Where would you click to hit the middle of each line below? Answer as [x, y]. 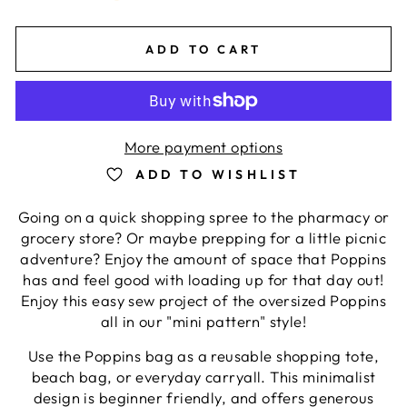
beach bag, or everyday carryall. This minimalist [203, 377]
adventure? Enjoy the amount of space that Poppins [203, 259]
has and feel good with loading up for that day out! [203, 280]
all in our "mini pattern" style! [203, 322]
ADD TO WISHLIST [218, 174]
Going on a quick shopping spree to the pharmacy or [203, 217]
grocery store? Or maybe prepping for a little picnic [203, 238]
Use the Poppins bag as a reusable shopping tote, [203, 356]
